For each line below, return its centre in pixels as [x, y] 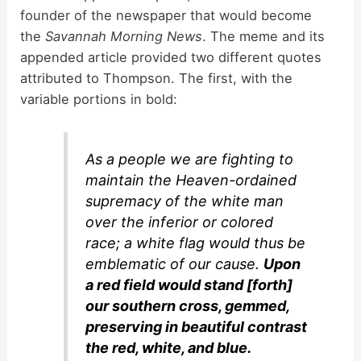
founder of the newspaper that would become [166, 16]
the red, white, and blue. [169, 348]
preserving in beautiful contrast [197, 327]
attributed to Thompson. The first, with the [157, 79]
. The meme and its [264, 37]
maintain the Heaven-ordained [191, 180]
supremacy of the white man [185, 201]
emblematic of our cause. [175, 264]
